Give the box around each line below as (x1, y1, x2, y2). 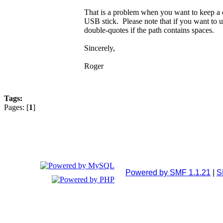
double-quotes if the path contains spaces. (84, 26, 214, 35)
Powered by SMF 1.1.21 (125, 168, 211, 177)
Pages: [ (4, 103, 29, 112)
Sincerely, (84, 44, 115, 53)
